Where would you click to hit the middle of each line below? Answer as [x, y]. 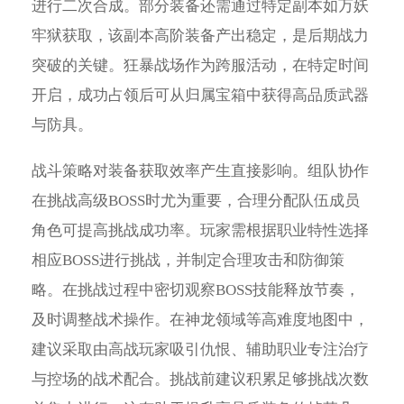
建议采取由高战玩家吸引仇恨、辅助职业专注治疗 [200, 349]
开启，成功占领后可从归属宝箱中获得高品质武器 [200, 95]
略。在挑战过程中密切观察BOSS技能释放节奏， [195, 289]
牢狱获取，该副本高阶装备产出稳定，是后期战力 [200, 35]
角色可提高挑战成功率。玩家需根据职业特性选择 [200, 230]
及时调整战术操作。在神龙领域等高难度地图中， [200, 319]
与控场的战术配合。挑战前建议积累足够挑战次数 [200, 379]
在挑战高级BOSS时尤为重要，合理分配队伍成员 [195, 200]
